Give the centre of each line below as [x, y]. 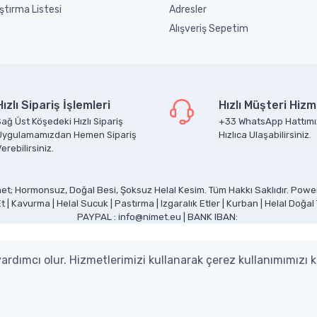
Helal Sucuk [82, 203]
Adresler [188, 9]
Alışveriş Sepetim [209, 28]
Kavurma [30, 203]
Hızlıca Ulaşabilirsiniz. [265, 134]
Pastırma [134, 203]
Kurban [242, 203]
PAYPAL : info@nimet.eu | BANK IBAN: [158, 217]
